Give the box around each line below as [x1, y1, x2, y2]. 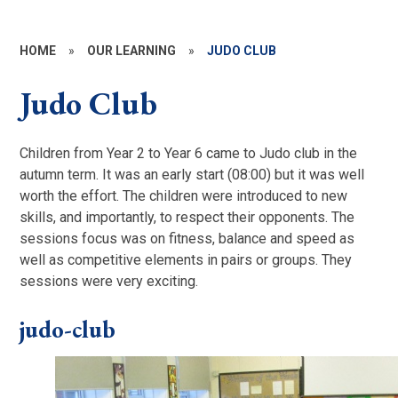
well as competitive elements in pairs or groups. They [20, 251, 353, 269]
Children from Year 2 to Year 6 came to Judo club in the [20, 145, 358, 163]
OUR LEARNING [87, 43, 177, 58]
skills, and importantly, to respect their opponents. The [20, 209, 355, 227]
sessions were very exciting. [20, 273, 199, 291]
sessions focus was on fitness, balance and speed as [20, 230, 355, 248]
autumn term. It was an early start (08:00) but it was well [20, 166, 365, 184]
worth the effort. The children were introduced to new [20, 187, 348, 205]
